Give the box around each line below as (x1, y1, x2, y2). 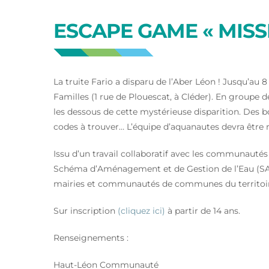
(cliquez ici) (118, 205, 165, 216)
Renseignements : (53, 232, 128, 243)
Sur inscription (53, 205, 118, 216)
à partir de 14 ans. (165, 205, 240, 216)
